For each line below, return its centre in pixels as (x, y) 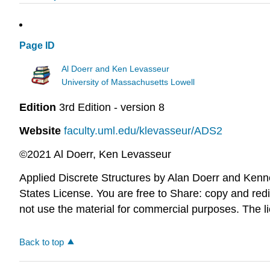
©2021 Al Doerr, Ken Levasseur (95, 154)
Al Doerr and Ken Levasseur (116, 69)
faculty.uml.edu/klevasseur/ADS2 (143, 131)
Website (40, 131)
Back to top (42, 242)
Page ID (37, 46)
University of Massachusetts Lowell (128, 82)
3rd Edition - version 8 (110, 108)
